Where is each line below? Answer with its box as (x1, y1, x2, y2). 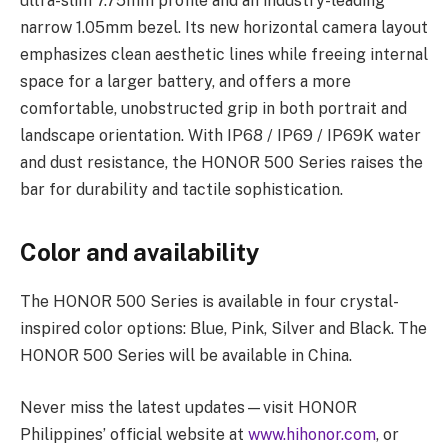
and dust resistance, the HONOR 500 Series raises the (20, 153, 423, 173)
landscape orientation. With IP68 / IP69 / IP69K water (20, 126, 421, 146)
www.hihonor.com (248, 424, 376, 444)
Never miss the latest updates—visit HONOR (20, 397, 357, 417)
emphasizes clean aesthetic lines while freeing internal (20, 45, 428, 65)
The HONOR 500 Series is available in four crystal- (20, 292, 399, 312)
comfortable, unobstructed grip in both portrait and (20, 99, 407, 119)
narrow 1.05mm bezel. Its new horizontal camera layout (20, 18, 428, 38)
